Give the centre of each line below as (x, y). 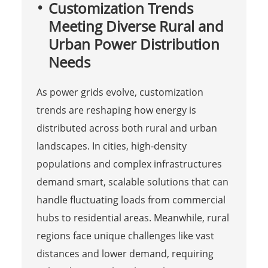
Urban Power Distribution (134, 44)
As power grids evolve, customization (120, 92)
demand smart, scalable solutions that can (132, 182)
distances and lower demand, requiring (125, 253)
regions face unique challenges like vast (125, 235)
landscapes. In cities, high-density (111, 146)
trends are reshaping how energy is (116, 110)
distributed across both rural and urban (127, 128)
